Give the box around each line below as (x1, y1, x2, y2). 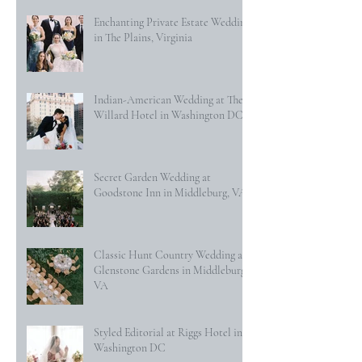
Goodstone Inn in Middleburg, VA (94, 186, 246, 200)
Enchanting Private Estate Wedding (94, 15, 250, 30)
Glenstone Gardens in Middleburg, (94, 263, 248, 278)
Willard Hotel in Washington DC (94, 108, 243, 123)
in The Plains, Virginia (94, 31, 192, 45)
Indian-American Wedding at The (94, 93, 243, 107)
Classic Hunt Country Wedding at (94, 248, 246, 263)
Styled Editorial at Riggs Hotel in (94, 326, 242, 340)
